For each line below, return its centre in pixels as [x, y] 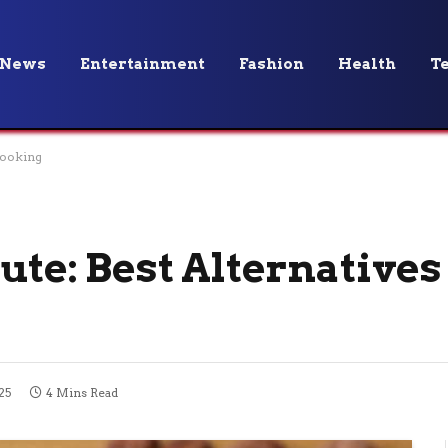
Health [367, 64]
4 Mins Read [82, 393]
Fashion [271, 64]
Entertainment [142, 64]
